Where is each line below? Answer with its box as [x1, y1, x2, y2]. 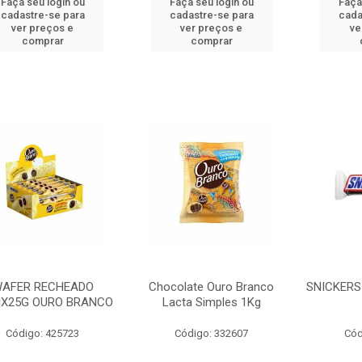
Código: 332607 [175, 327, 249, 339]
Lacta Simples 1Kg [162, 295, 261, 309]
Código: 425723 [6, 327, 80, 339]
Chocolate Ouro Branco [149, 280, 275, 294]
